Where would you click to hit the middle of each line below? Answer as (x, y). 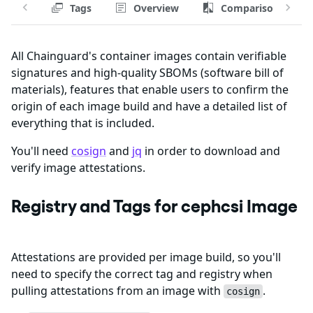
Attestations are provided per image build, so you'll (146, 257)
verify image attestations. (78, 168)
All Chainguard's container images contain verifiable (149, 56)
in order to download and (211, 151)
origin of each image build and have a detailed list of (149, 106)
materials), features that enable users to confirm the (150, 89)
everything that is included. (83, 123)
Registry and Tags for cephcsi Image (154, 206)
